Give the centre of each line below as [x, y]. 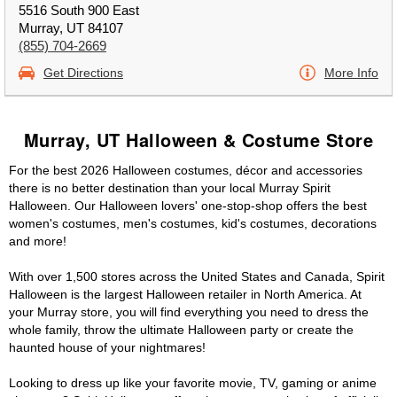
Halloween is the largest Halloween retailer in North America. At [185, 294]
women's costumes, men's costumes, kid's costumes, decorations [193, 223]
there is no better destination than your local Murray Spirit [170, 188]
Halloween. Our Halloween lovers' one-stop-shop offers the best [188, 206]
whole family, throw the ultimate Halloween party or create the [181, 330]
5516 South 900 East [79, 10]
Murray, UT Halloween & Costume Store [198, 140]
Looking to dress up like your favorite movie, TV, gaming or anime [193, 383]
